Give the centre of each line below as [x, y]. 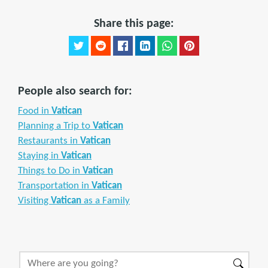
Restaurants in [49, 141]
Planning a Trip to [55, 126]
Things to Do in [50, 171]
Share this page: [134, 24]
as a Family [106, 201]
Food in [35, 111]
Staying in [39, 156]
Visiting [34, 201]
